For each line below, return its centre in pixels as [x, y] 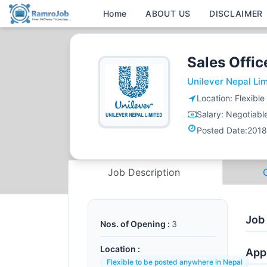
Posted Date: [222, 130]
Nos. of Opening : [135, 224]
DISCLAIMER [236, 13]
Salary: [211, 114]
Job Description [146, 172]
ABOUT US [168, 13]
